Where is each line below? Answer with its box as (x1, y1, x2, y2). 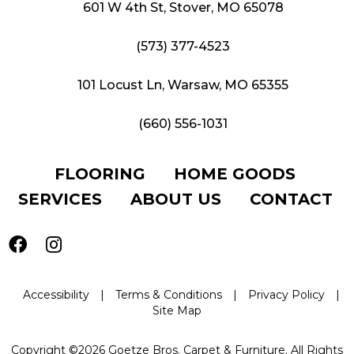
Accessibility (22, 287, 89, 302)
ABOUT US (130, 189, 221, 209)
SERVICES (18, 189, 102, 209)
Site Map (153, 303, 201, 318)
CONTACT (250, 189, 333, 209)
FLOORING (55, 164, 145, 183)
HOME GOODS (174, 164, 296, 183)
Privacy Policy (247, 287, 325, 302)
